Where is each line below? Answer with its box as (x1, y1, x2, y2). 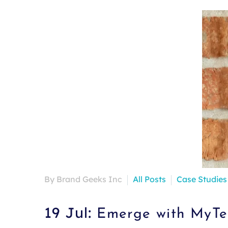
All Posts (133, 174, 166, 184)
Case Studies (177, 174, 227, 184)
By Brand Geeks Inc (44, 174, 122, 184)
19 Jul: (44, 203, 97, 221)
